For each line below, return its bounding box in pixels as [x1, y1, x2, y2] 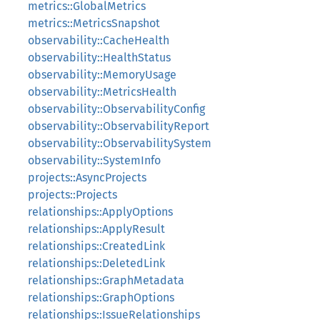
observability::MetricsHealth [28, 85, 176, 99]
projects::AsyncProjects [28, 171, 146, 184]
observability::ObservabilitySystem [28, 136, 211, 150]
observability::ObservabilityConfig [28, 102, 205, 116]
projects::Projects [28, 188, 117, 201]
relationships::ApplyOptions [28, 205, 173, 219]
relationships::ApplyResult [28, 222, 165, 236]
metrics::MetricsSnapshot [28, 16, 160, 30]
